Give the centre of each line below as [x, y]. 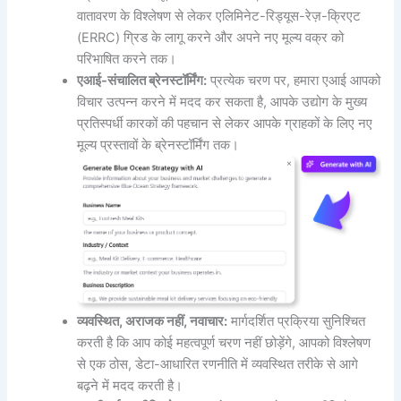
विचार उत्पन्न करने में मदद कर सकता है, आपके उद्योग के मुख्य [222, 102]
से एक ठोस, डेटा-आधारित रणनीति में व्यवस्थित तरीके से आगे [218, 364]
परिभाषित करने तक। [127, 60]
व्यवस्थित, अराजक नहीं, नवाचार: [153, 321]
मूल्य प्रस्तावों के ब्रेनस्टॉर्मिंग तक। [158, 145]
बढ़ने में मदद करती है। [130, 385]
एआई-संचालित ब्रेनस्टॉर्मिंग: [142, 81]
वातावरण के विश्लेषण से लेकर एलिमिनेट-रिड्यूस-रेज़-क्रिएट [219, 17]
